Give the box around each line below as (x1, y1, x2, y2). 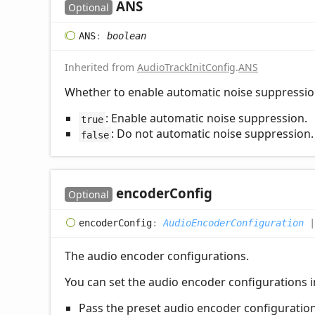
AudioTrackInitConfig (137, 60, 236, 75)
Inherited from (65, 60, 137, 75)
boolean (107, 30, 146, 41)
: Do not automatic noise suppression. (110, 126, 314, 142)
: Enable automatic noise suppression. (105, 110, 307, 127)
